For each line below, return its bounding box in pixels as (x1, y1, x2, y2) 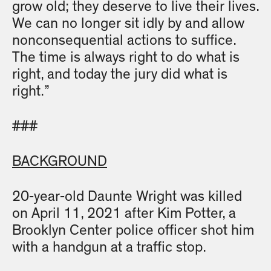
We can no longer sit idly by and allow (12, 16, 244, 31)
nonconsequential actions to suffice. (12, 33, 236, 48)
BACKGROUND (12, 154, 107, 169)
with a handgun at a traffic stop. (12, 240, 206, 255)
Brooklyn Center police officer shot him (12, 223, 254, 238)
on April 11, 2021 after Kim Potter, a (12, 206, 236, 221)
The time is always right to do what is (12, 50, 240, 65)
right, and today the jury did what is (12, 67, 227, 82)
